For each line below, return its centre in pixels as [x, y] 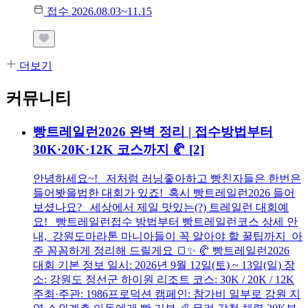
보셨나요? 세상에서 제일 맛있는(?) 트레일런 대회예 [161, 207]
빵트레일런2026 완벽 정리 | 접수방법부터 [153, 132]
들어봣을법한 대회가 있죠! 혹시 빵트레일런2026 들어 [164, 192]
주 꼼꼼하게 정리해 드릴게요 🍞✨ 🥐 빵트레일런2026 [161, 250]
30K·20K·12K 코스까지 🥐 [111, 150]
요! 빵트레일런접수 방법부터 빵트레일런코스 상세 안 [165, 221]
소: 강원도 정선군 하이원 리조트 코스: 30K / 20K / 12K [164, 279]
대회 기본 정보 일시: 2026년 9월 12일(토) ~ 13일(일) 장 [164, 265]
